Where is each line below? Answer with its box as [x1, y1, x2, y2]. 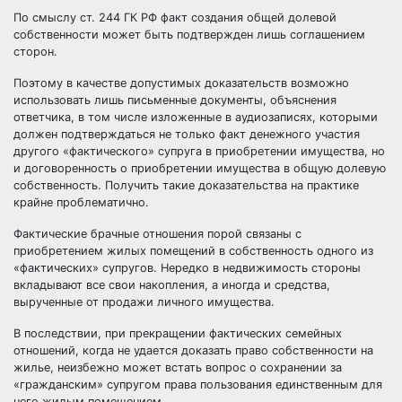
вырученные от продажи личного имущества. [13, 295, 275, 309]
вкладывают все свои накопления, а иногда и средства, [13, 278, 330, 292]
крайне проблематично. [13, 196, 149, 209]
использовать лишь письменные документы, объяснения [13, 93, 336, 107]
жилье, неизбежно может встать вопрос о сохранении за [13, 361, 342, 374]
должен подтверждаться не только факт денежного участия [13, 127, 360, 141]
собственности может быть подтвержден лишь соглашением [13, 28, 365, 41]
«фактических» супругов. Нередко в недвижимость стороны [13, 261, 361, 275]
